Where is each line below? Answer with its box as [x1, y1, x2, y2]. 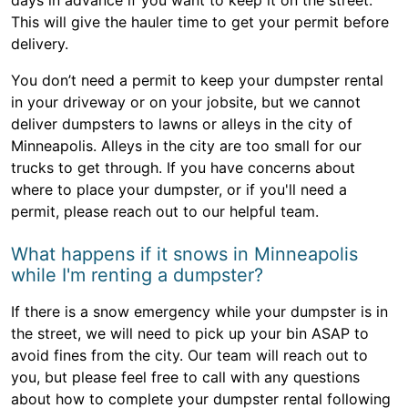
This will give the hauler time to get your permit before [11, 13, 389, 32]
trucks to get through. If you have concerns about [11, 158, 355, 178]
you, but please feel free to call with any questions [11, 368, 360, 387]
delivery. [11, 35, 68, 54]
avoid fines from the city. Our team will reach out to [11, 346, 368, 365]
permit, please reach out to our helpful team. [11, 202, 319, 221]
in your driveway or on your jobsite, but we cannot [11, 93, 361, 112]
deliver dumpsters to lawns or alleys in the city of [11, 115, 352, 134]
